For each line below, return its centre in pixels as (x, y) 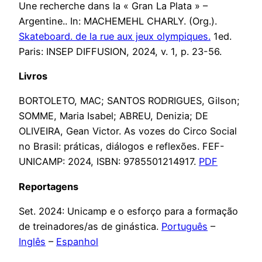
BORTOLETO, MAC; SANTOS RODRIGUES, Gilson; (129, 101)
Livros (33, 76)
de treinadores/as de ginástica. (90, 226)
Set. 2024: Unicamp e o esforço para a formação (128, 211)
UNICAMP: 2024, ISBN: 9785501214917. (109, 162)
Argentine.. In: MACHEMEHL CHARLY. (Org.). (118, 21)
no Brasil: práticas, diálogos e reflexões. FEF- (122, 146)
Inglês (32, 241)
